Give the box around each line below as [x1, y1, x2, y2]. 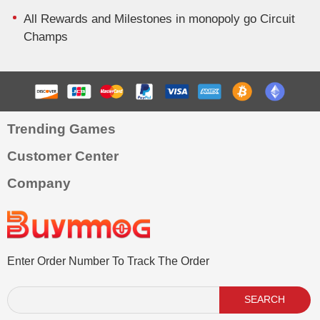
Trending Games [7, 121, 116, 136]
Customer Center [7, 149, 119, 164]
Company [7, 176, 71, 191]
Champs [23, 30, 68, 44]
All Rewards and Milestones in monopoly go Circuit [23, 12, 295, 26]
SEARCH [244, 294, 286, 306]
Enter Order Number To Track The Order [7, 254, 209, 267]
